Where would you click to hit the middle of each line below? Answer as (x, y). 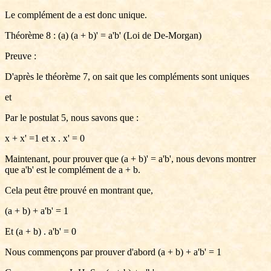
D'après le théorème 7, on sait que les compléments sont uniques (127, 77)
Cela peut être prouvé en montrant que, (79, 190)
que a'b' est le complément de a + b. (73, 170)
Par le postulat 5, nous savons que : (72, 118)
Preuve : (21, 56)
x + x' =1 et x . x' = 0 (45, 138)
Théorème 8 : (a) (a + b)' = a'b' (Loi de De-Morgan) (103, 35)
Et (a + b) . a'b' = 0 (41, 231)
